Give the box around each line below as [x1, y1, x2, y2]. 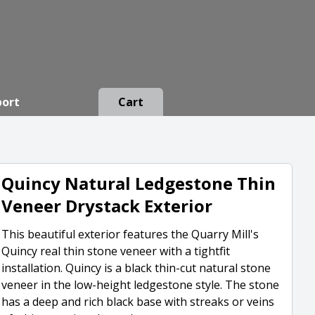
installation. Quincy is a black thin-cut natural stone [1, 260, 271, 276]
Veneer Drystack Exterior [1, 194, 213, 217]
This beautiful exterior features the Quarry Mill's [1, 226, 259, 242]
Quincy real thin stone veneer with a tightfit [1, 243, 231, 259]
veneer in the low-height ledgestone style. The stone [1, 277, 280, 292]
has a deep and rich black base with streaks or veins [1, 294, 275, 309]
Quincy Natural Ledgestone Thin [1, 172, 276, 195]
